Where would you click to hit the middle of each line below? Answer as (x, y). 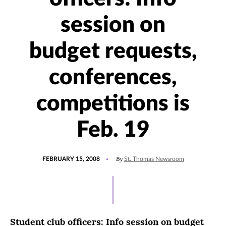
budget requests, (113, 51)
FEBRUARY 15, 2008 (71, 159)
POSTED (53, 154)
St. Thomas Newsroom (154, 159)
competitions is (113, 104)
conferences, (113, 78)
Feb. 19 (113, 130)
